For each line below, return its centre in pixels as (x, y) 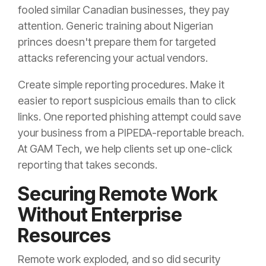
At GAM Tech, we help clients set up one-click (125, 149)
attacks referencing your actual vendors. (113, 58)
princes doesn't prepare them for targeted (117, 42)
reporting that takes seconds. (88, 165)
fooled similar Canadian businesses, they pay (123, 10)
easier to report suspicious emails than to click (127, 101)
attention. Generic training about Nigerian (115, 26)
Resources (64, 236)
